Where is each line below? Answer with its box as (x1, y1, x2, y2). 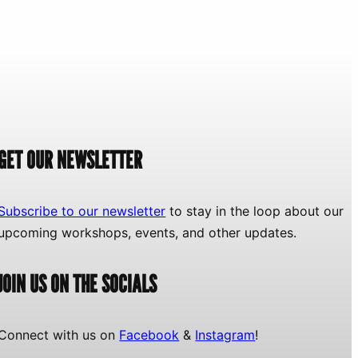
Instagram (195, 326, 256, 343)
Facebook (119, 326, 180, 343)
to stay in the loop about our (165, 203, 344, 220)
